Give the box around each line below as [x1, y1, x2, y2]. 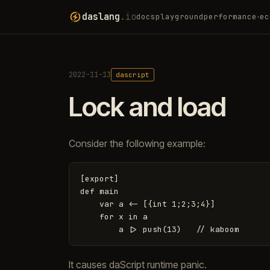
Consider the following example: [69, 137, 206, 149]
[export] [80, 174, 119, 184]
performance [204, 11, 257, 22]
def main [80, 186, 119, 196]
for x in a [80, 212, 148, 222]
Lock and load [69, 90, 227, 123]
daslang [82, 11, 120, 23]
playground [155, 11, 204, 22]
